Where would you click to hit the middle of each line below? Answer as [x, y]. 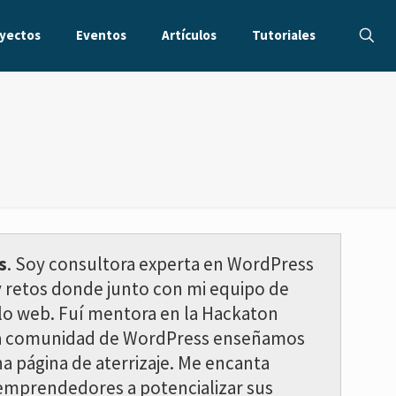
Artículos [189, 35]
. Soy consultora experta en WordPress [160, 264]
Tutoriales [284, 35]
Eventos [101, 35]
